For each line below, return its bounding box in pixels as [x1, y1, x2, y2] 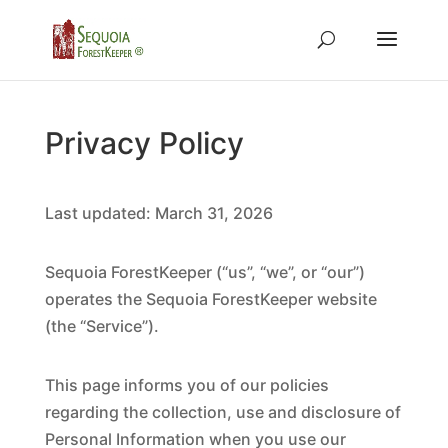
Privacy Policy [44, 125, 244, 161]
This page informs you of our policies [44, 375, 329, 395]
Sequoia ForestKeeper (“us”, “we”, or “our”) [44, 262, 365, 282]
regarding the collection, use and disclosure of [44, 402, 401, 422]
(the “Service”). [44, 316, 159, 336]
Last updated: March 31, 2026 [44, 203, 273, 223]
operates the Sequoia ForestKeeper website [44, 289, 377, 309]
